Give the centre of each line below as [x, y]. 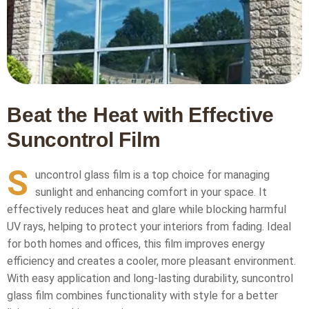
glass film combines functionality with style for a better [142, 296]
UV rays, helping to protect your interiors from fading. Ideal [149, 227]
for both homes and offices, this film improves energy [136, 244]
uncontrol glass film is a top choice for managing [152, 175]
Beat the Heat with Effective [140, 115]
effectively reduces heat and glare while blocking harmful [147, 209]
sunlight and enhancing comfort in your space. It [151, 192]
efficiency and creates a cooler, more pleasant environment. [151, 261]
